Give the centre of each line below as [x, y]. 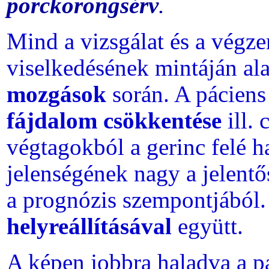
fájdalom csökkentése [114, 121]
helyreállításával [89, 226]
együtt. [207, 226]
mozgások [59, 94]
